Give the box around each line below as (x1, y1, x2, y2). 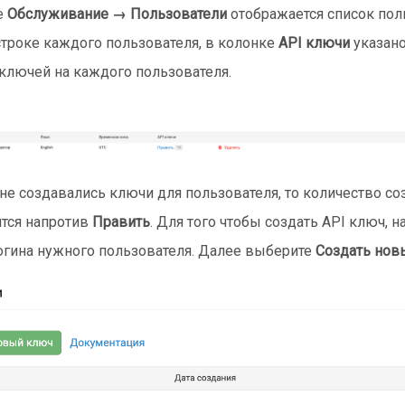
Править (92, 212, 150, 231)
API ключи (278, 33, 350, 52)
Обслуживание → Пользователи (7, 5, 227, 23)
